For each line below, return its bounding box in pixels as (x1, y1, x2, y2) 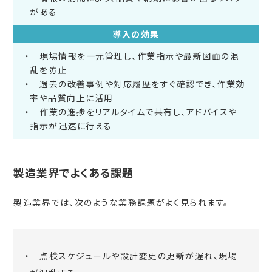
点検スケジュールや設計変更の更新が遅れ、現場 (30, 250, 238, 262)
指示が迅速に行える (30, 120, 112, 132)
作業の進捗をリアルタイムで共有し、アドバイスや (30, 106, 237, 118)
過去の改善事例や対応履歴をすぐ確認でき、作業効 (30, 78, 245, 90)
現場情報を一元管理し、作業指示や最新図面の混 (30, 50, 240, 63)
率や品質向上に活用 (30, 92, 114, 104)
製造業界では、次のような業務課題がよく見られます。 (13, 196, 229, 209)
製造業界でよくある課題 (13, 165, 134, 181)
